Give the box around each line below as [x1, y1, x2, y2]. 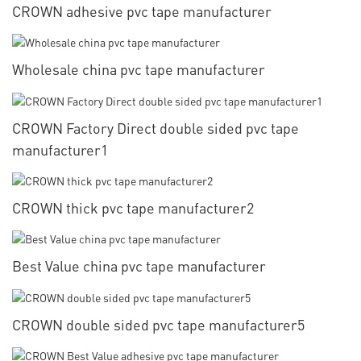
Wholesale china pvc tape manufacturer [12, 60, 265, 79]
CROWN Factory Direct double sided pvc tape [12, 118, 299, 137]
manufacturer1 [12, 139, 108, 159]
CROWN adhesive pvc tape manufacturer [12, 2, 272, 21]
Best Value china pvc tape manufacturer [12, 256, 266, 276]
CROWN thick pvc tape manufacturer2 [12, 197, 254, 217]
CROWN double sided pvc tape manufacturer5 [12, 314, 305, 334]
